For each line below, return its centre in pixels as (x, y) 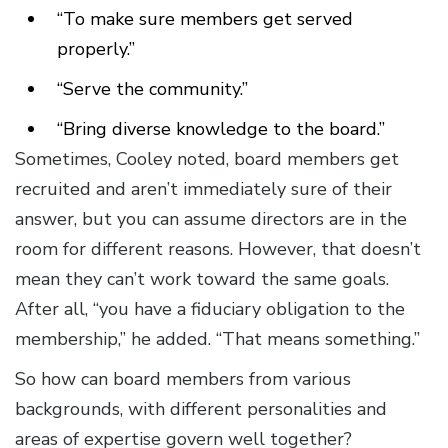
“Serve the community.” (155, 89)
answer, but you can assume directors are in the (211, 219)
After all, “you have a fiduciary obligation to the (210, 309)
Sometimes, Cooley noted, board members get (207, 159)
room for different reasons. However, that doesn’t (218, 249)
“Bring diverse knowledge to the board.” (223, 129)
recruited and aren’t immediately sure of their (203, 189)
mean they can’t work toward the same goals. (202, 279)
